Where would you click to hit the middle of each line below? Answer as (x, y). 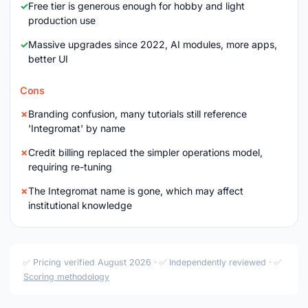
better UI (48, 59)
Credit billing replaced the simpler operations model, (145, 152)
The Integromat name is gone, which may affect (136, 191)
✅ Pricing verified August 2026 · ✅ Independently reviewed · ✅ (152, 262)
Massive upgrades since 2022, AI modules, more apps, (153, 44)
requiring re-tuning (70, 167)
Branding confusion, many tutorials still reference (137, 114)
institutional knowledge (80, 205)
